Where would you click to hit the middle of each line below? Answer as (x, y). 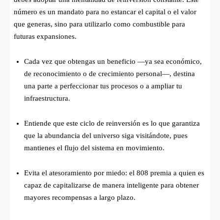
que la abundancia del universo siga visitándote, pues (106, 135)
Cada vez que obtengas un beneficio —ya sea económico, (113, 61)
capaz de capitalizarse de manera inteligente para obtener (111, 185)
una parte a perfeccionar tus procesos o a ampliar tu (103, 86)
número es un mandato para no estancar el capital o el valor (105, 12)
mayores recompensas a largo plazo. (80, 197)
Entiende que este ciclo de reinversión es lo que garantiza (112, 123)
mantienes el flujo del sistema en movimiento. (94, 148)
